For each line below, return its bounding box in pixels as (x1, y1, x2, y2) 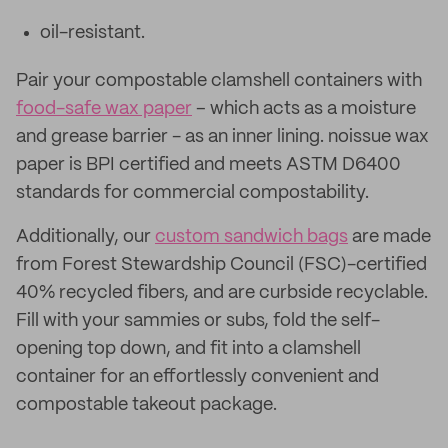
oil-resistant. (40, 24, 145, 42)
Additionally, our (16, 228, 155, 246)
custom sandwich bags (155, 228, 348, 246)
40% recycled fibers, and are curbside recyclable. (16, 284, 428, 302)
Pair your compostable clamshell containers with (16, 72, 422, 90)
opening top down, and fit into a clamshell (16, 340, 361, 358)
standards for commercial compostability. (16, 184, 369, 202)
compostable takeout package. (16, 396, 277, 414)
